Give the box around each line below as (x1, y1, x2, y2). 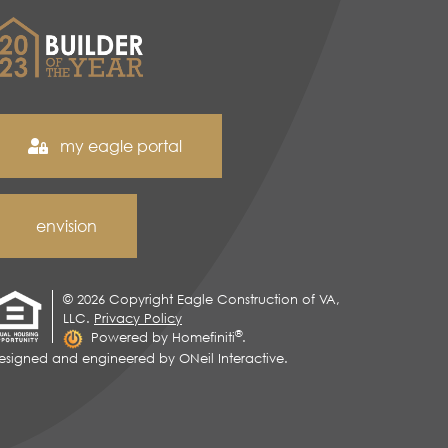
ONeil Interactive (179, 349, 284, 366)
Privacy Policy (94, 310, 182, 327)
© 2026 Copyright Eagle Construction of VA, (63, 291, 340, 308)
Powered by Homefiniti (91, 329, 235, 346)
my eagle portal (56, 136, 182, 157)
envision (36, 216, 97, 237)
